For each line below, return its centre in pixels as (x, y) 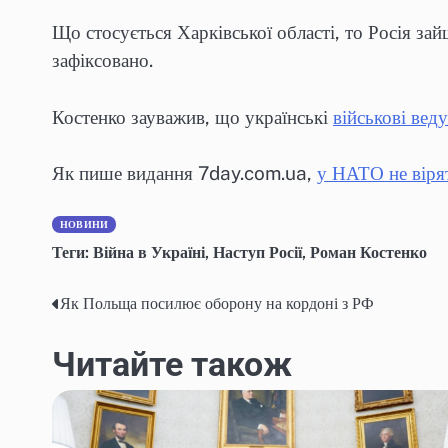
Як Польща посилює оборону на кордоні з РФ (217, 304)
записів (94, 345)
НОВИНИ (84, 224)
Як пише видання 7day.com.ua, (184, 173)
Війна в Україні (149, 252)
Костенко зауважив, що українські (192, 116)
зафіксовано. (102, 60)
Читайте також (172, 365)
